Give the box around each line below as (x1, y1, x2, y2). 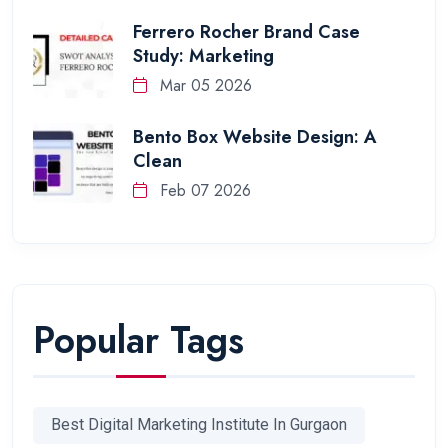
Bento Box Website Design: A (133, 124, 377, 151)
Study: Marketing (133, 43, 274, 70)
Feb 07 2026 (155, 179, 251, 203)
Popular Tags (33, 312, 244, 367)
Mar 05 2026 (155, 74, 252, 98)
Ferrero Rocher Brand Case (133, 19, 360, 46)
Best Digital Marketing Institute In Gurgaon (51, 415, 347, 435)
